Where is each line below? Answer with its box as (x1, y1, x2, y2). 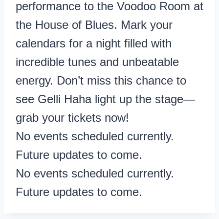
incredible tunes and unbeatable (16, 55, 179, 68)
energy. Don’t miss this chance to (16, 73, 186, 87)
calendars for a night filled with (16, 36, 172, 50)
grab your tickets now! (16, 110, 129, 124)
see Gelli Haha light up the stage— (16, 92, 195, 106)
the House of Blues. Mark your (16, 18, 173, 31)
